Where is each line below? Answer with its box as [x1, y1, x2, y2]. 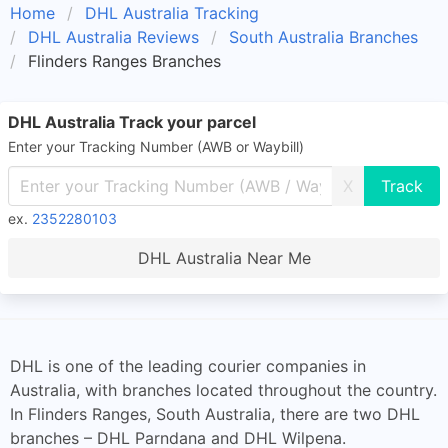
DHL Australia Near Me [137, 248, 311, 268]
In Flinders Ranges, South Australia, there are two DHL [10, 404, 420, 424]
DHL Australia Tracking [85, 3, 259, 23]
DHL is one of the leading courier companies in [10, 356, 366, 376]
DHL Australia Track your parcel [8, 112, 256, 132]
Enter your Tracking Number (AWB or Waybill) [8, 138, 304, 155]
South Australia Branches [229, 27, 418, 47]
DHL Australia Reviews [28, 27, 199, 47]
